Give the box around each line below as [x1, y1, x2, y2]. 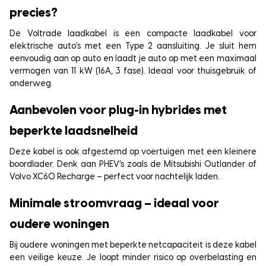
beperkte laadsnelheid [9, 125, 138, 138]
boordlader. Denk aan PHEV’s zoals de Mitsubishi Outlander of [9, 160, 256, 169]
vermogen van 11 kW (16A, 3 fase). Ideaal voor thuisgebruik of [9, 66, 256, 76]
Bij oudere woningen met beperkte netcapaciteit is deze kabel [9, 240, 256, 250]
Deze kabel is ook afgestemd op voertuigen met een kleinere [9, 147, 256, 157]
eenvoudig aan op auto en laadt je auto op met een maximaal [9, 54, 256, 64]
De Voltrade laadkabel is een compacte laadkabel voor [9, 29, 256, 39]
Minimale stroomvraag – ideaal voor [9, 197, 219, 210]
